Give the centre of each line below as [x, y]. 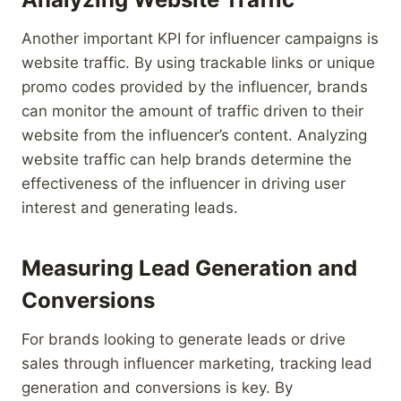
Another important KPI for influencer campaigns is [200, 38]
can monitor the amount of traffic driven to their [192, 111]
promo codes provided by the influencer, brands [195, 86]
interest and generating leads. [130, 207]
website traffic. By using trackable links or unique [198, 62]
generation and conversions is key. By [157, 387]
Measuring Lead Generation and [189, 268]
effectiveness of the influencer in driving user [183, 183]
